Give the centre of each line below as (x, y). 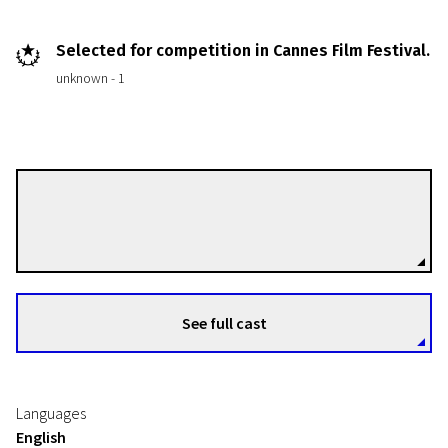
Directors (163, 230)
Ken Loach (172, 209)
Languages (51, 413)
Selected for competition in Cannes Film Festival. (243, 50)
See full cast (224, 323)
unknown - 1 (90, 78)
